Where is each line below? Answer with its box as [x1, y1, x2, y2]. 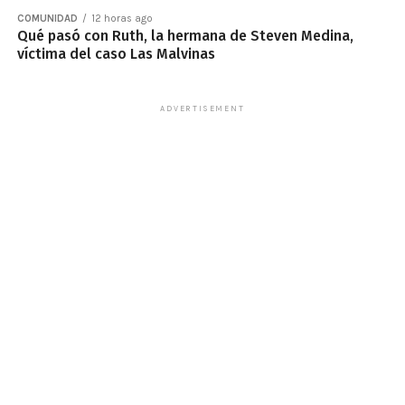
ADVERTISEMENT [160, 104, 245, 113]
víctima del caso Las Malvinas [16, 45, 215, 62]
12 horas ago [90, 13, 153, 24]
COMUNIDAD [16, 13, 78, 24]
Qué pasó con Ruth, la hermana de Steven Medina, [16, 27, 353, 44]
